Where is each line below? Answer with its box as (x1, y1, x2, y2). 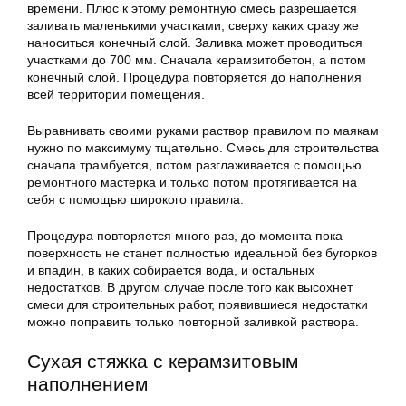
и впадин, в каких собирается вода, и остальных (27, 263, 314, 277)
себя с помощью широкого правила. (27, 192, 244, 207)
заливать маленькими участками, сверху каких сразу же (27, 18, 359, 33)
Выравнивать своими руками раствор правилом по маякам (27, 123, 379, 138)
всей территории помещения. (27, 87, 205, 101)
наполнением (27, 373, 148, 394)
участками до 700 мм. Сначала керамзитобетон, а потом (27, 53, 366, 67)
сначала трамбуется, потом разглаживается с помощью (27, 158, 362, 172)
